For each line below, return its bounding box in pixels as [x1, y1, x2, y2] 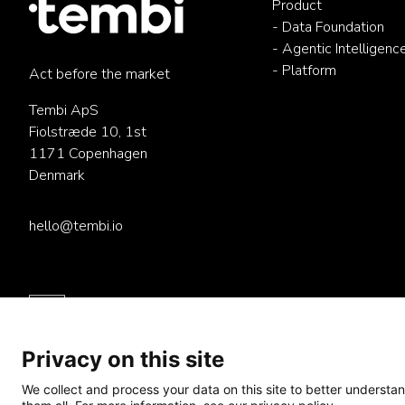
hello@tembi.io [29, 216, 123, 236]
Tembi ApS [29, 100, 99, 120]
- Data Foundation [271, 17, 384, 37]
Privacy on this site [22, 346, 224, 372]
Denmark [29, 165, 85, 185]
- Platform [271, 61, 336, 80]
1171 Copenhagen [29, 144, 147, 164]
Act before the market [29, 64, 170, 84]
